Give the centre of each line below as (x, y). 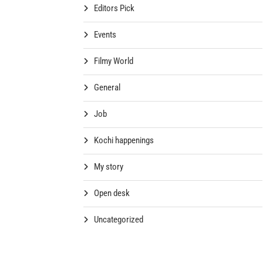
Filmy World (114, 61)
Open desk (112, 193)
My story (109, 166)
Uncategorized (119, 219)
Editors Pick (114, 8)
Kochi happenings (124, 140)
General (107, 87)
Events (105, 34)
